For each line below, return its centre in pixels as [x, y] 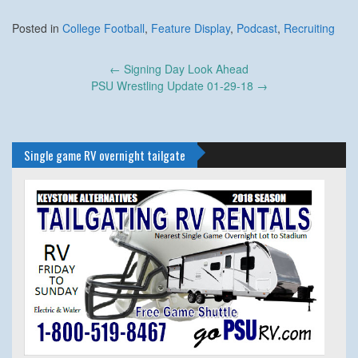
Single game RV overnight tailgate [105, 155]
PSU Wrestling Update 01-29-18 [173, 86]
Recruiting [309, 28]
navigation [42, 87]
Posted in [37, 28]
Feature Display [191, 28]
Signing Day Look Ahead [185, 69]
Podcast [257, 28]
